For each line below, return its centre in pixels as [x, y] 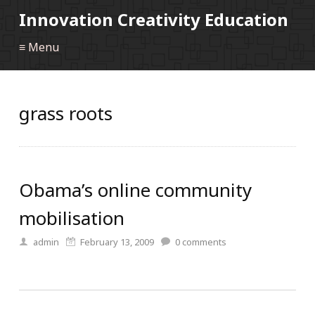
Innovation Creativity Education [154, 19]
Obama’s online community [135, 190]
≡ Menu [39, 47]
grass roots [66, 113]
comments [203, 242]
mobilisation [72, 218]
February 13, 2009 [117, 242]
